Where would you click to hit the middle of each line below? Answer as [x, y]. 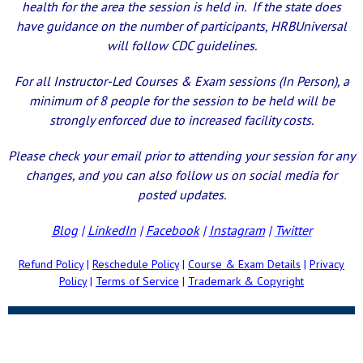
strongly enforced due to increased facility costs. [181, 120]
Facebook [172, 230]
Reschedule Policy [136, 264]
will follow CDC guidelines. [181, 45]
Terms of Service [137, 281]
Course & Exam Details [244, 264]
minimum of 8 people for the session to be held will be [181, 100]
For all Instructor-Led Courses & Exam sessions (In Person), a [181, 81]
